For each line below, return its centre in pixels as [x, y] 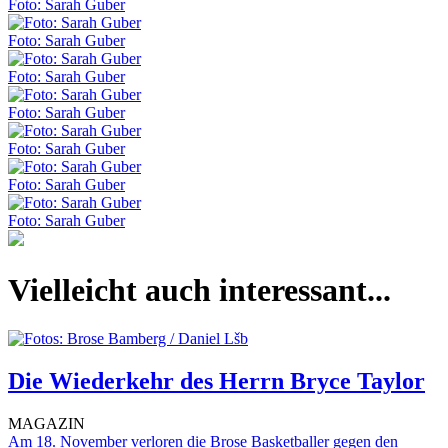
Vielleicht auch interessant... [199, 289]
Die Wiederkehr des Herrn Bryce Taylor [216, 381]
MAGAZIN [46, 423]
